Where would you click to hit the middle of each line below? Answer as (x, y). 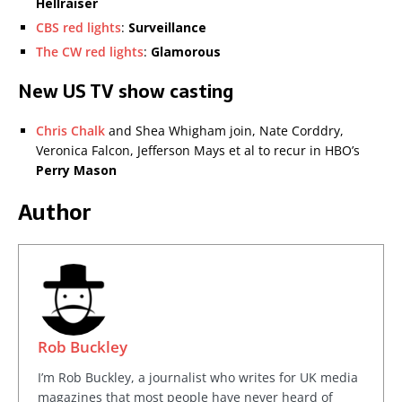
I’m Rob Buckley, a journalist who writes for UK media (198, 378)
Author (54, 213)
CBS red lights (79, 28)
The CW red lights (90, 52)
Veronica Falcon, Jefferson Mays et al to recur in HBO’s (198, 151)
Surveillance (167, 28)
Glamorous (186, 52)
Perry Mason (76, 170)
